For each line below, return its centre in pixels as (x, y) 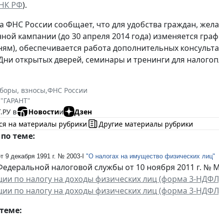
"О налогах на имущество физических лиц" (151, 156)
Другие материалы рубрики (146, 124)
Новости (44, 111)
